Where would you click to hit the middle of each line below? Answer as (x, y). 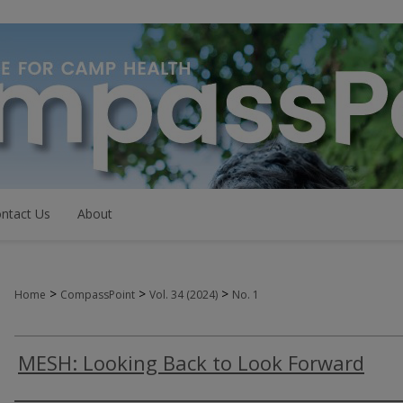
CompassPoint (98, 295)
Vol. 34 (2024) (184, 295)
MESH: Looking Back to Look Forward (191, 363)
